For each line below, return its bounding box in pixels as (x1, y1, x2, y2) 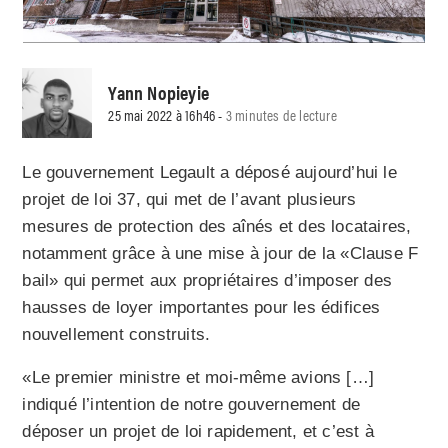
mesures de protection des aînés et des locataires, (22, 217, 412, 237)
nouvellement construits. (22, 325, 211, 345)
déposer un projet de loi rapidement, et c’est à (22, 422, 374, 442)
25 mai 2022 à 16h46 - (108, 103, 226, 125)
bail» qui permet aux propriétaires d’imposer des (22, 271, 393, 291)
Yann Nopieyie (108, 77, 210, 106)
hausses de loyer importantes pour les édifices (22, 298, 381, 318)
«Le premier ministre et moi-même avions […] (22, 368, 375, 388)
